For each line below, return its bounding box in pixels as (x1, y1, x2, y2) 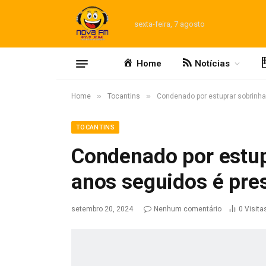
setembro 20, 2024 (71, 205, 133, 213)
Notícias (195, 58, 230, 69)
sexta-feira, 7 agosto (134, 19, 205, 28)
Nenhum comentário (154, 205, 221, 213)
